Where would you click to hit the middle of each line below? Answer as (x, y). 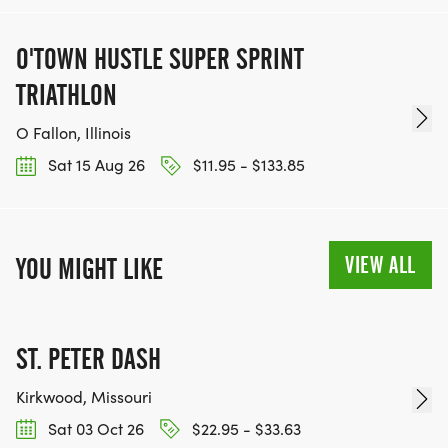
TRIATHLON (66, 95)
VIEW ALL (380, 264)
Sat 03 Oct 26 (94, 428)
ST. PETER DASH (88, 358)
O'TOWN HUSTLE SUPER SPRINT (160, 59)
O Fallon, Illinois (73, 133)
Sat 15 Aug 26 (94, 165)
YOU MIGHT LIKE (89, 268)
